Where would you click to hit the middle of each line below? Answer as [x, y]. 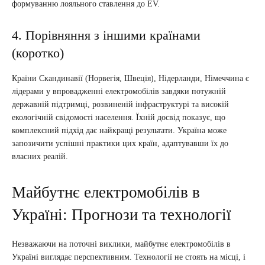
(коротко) [38, 53]
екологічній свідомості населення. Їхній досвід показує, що [119, 117]
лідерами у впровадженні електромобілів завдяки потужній [119, 91]
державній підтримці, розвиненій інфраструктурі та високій [120, 104]
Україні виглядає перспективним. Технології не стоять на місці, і [129, 257]
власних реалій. [40, 156]
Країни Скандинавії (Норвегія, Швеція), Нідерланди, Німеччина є [130, 78]
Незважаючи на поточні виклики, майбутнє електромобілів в [121, 244]
